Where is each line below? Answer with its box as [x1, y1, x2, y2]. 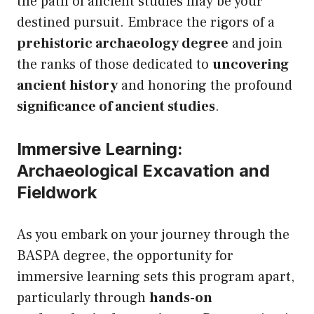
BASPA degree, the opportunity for [17, 247, 233, 266]
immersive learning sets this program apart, [17, 268, 294, 287]
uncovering [212, 55, 289, 74]
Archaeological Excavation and [17, 161, 270, 182]
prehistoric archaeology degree [17, 34, 228, 53]
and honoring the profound [118, 76, 292, 95]
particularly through [17, 289, 149, 308]
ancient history [17, 76, 118, 95]
